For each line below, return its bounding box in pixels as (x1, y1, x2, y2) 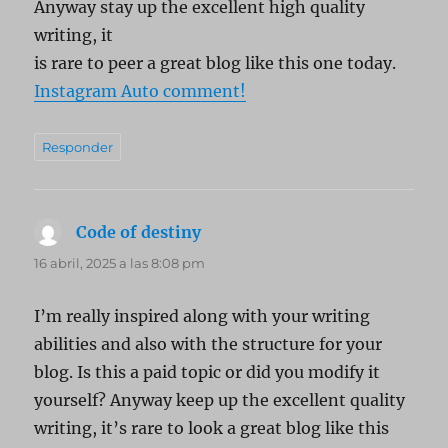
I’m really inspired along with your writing (34, 306, 371, 326)
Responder (42, 139, 114, 155)
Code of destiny (76, 222, 202, 242)
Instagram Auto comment (34, 81, 241, 101)
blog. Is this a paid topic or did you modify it (34, 362, 381, 382)
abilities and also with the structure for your (34, 334, 383, 354)
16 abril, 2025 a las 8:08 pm (34, 255, 206, 271)
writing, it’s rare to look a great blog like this (34, 418, 390, 438)
